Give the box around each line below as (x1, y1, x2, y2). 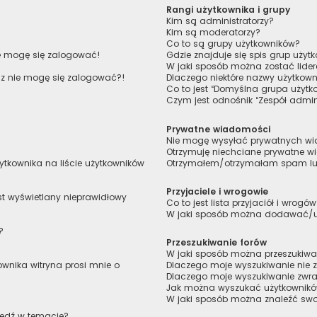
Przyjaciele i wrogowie (166, 185, 269, 197)
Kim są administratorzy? (166, 15, 275, 28)
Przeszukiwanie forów (166, 236, 267, 248)
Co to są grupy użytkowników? (166, 38, 301, 50)
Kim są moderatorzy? (166, 26, 261, 39)
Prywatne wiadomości (166, 122, 271, 135)
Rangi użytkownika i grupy (166, 4, 291, 16)
